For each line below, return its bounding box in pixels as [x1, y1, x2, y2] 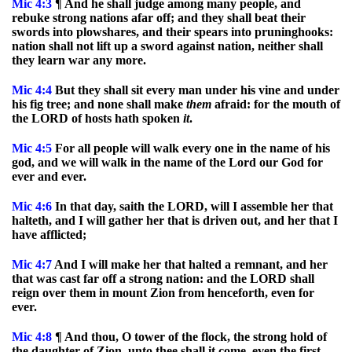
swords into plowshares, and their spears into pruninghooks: [12, 25, 333, 38]
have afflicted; [12, 228, 86, 241]
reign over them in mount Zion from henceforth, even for [12, 286, 314, 299]
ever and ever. [12, 170, 86, 183]
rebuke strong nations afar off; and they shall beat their [12, 11, 306, 24]
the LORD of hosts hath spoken [12, 112, 183, 125]
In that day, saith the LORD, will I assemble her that [52, 200, 333, 213]
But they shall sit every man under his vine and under [52, 83, 339, 97]
